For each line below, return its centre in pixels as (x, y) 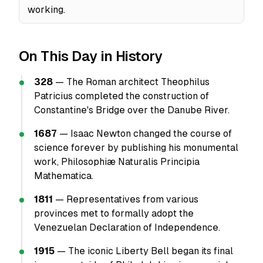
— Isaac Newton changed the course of (144, 134)
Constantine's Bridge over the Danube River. (132, 110)
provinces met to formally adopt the (114, 213)
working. (46, 10)
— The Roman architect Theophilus (131, 82)
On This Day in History (91, 56)
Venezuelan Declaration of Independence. (127, 227)
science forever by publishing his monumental (136, 148)
